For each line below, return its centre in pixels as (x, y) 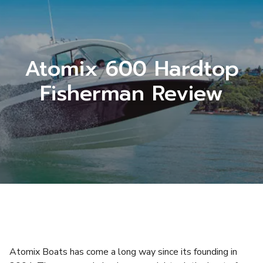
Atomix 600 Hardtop (131, 69)
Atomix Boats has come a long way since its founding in (123, 252)
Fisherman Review (131, 93)
